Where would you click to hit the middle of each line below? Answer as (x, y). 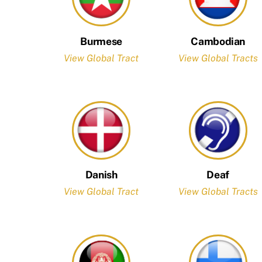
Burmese (101, 42)
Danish (101, 175)
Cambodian (218, 42)
